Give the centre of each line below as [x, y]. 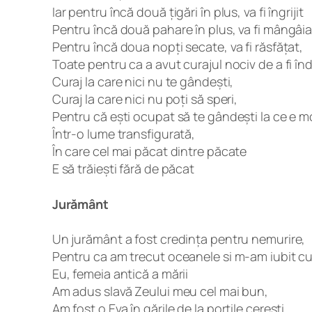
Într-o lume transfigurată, [124, 133]
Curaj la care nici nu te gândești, [143, 81]
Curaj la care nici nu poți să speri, [145, 99]
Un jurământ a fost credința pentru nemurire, [179, 239]
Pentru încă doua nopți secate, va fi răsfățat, [178, 46]
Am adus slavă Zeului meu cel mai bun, [160, 291]
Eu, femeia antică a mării [120, 274]
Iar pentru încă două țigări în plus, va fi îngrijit [178, 11]
